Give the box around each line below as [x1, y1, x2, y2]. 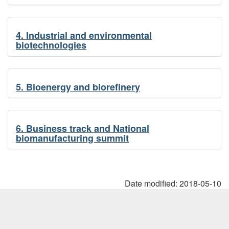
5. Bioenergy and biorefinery [16, 80, 140, 94]
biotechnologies [16, 38, 86, 52]
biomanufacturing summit [16, 131, 129, 145]
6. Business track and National [16, 121, 149, 135]
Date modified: [125, 177, 179, 189]
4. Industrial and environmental [16, 28, 152, 42]
